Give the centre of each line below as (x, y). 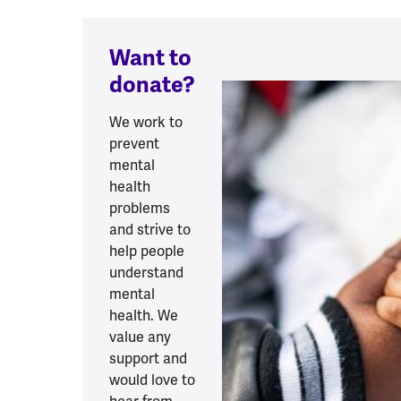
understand (146, 273)
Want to (150, 58)
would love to (152, 380)
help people (147, 252)
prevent (134, 144)
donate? (152, 85)
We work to (146, 123)
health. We (144, 316)
